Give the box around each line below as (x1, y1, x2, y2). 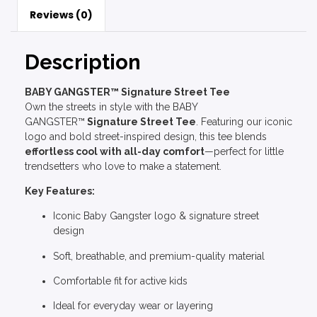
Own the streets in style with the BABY (25, 100, 197, 113)
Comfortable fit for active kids (53, 275, 188, 287)
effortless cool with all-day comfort (25, 145, 204, 157)
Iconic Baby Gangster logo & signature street (53, 210, 259, 222)
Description (25, 50, 141, 74)
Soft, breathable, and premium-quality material (53, 250, 265, 262)
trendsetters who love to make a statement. (25, 160, 221, 172)
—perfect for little (204, 145, 284, 157)
